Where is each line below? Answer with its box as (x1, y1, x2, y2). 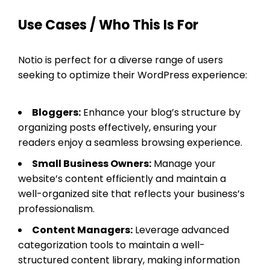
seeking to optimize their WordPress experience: (18, 67, 247, 82)
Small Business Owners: (32, 156, 151, 171)
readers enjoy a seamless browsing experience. (18, 135, 242, 149)
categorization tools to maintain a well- (18, 237, 205, 252)
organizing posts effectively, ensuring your (18, 120, 217, 134)
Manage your (151, 156, 216, 171)
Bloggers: (32, 105, 81, 119)
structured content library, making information (18, 253, 240, 267)
